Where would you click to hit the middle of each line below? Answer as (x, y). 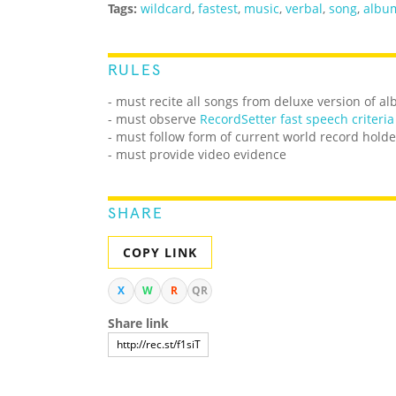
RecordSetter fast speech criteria (297, 119)
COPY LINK (160, 253)
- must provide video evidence (197, 155)
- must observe (154, 119)
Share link (138, 324)
